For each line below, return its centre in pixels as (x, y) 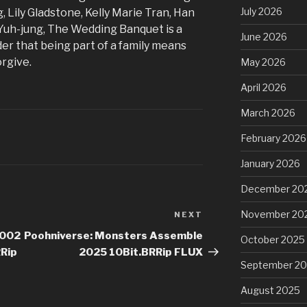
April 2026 (263, 88)
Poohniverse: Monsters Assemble (114, 236)
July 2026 (261, 12)
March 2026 (268, 113)
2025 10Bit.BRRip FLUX (141, 253)
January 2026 (270, 164)
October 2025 (272, 240)
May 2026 (263, 62)
